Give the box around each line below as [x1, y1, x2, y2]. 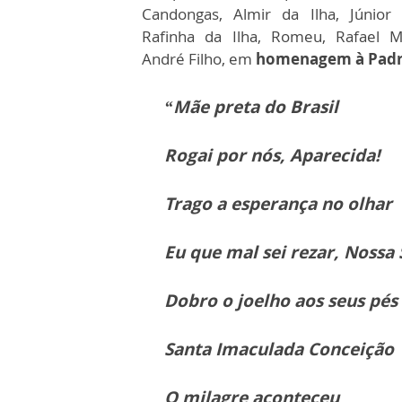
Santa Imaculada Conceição [164, 337, 394, 362]
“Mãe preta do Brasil [164, 95, 338, 119]
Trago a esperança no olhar [164, 192, 392, 216]
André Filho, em [142, 48, 256, 70]
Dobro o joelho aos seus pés [164, 289, 398, 313]
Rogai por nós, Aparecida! [164, 144, 380, 168]
